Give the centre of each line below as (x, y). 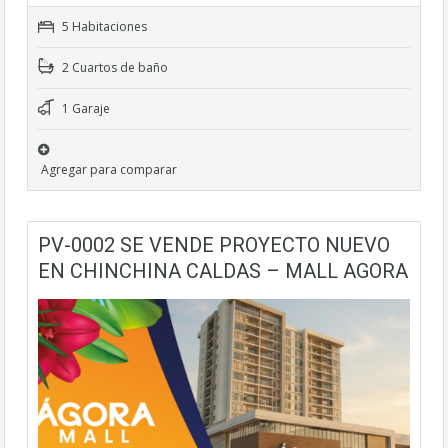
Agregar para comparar (109, 169)
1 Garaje (84, 108)
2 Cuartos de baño (113, 67)
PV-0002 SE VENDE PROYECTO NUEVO (214, 245)
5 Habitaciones (103, 26)
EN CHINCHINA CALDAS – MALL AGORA (223, 271)
